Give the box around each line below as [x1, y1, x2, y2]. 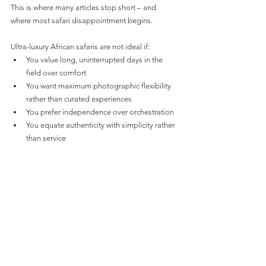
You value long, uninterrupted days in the [26, 55, 164, 65]
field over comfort [26, 68, 86, 78]
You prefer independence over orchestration [26, 107, 174, 117]
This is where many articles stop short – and [11, 3, 158, 12]
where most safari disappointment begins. [11, 16, 153, 26]
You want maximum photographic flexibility [26, 81, 173, 91]
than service [26, 134, 66, 143]
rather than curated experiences [26, 94, 132, 104]
